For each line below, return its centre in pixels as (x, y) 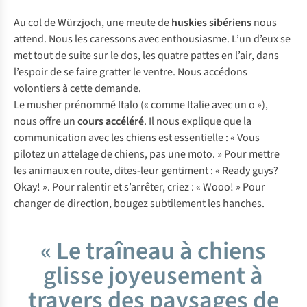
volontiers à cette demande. (77, 88)
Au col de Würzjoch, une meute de (93, 23)
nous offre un (46, 121)
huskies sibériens (211, 23)
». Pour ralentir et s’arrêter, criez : (118, 187)
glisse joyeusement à (153, 276)
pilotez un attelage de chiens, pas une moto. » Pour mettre (147, 154)
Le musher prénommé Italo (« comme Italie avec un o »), (141, 105)
